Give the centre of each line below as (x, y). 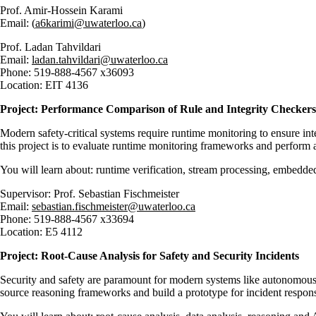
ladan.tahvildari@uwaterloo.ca (100, 60)
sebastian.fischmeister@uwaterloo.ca (114, 206)
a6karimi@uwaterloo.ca (89, 23)
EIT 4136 (65, 85)
